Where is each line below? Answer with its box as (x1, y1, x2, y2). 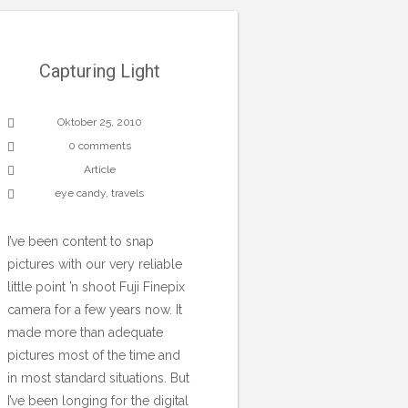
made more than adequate (6, 324, 163, 340)
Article (83, 162, 116, 176)
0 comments (67, 138, 131, 152)
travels (111, 186, 145, 199)
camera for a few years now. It (6, 301, 182, 317)
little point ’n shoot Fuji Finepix (6, 279, 185, 294)
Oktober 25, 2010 (56, 115, 142, 128)
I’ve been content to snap (6, 233, 154, 249)
